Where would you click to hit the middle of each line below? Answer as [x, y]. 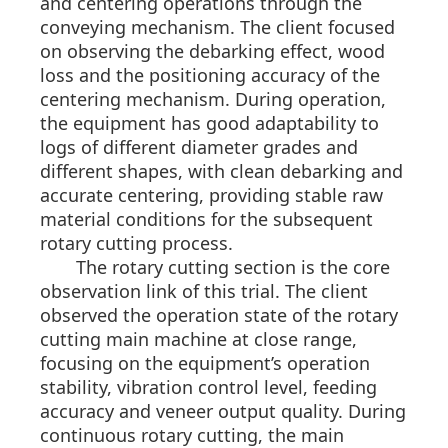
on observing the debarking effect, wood [212, 51]
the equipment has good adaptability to [209, 123]
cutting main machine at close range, [198, 339]
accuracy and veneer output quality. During [223, 411]
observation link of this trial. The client [204, 291]
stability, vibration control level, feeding [208, 387]
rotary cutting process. [136, 243]
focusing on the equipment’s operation [205, 363]
